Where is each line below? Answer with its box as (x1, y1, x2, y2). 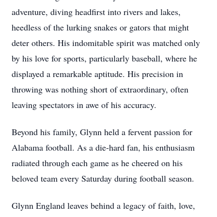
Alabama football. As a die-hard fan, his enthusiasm (12, 141, 195, 153)
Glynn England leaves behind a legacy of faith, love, (12, 200, 195, 211)
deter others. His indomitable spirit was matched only (12, 37, 200, 48)
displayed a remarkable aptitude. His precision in (12, 68, 183, 79)
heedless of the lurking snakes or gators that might (12, 21, 189, 33)
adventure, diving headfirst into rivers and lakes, (12, 6, 181, 17)
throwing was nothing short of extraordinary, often (12, 83, 188, 95)
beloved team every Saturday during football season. (12, 172, 194, 184)
